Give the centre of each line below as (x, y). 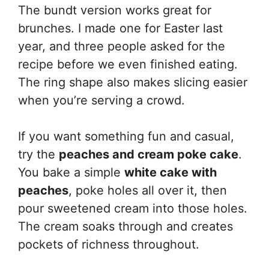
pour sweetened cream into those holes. (133, 208)
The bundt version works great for (115, 10)
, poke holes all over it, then (148, 190)
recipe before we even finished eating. (128, 64)
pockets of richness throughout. (109, 244)
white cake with (171, 172)
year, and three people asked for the (122, 46)
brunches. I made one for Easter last (120, 28)
